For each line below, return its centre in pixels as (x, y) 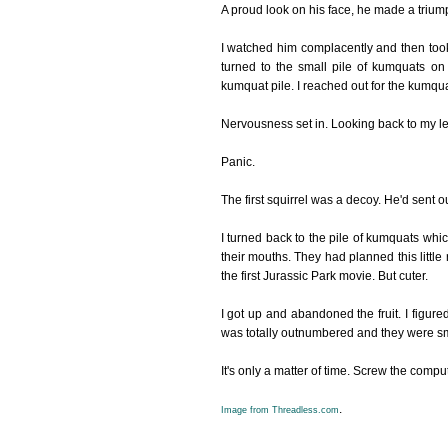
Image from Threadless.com (279, 410)
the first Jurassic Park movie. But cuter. (324, 276)
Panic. (237, 162)
